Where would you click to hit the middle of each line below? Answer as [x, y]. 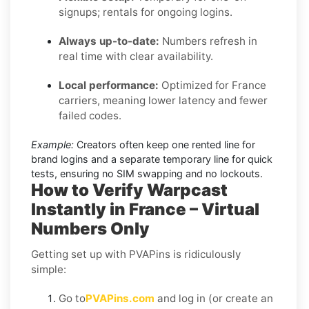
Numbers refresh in [208, 41]
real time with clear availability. [136, 56]
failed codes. [90, 115]
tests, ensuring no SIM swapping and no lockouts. [147, 173]
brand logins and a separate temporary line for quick [152, 159]
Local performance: [109, 85]
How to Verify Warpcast [129, 190]
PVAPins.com [120, 298]
